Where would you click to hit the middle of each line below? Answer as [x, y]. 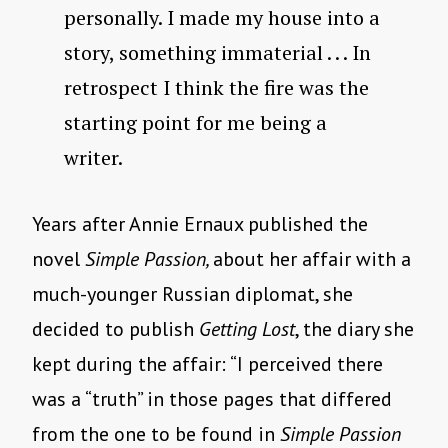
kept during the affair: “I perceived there [207, 364]
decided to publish [115, 329]
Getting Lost [247, 329]
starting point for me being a [195, 123]
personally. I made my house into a [222, 18]
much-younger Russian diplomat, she [192, 294]
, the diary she [354, 329]
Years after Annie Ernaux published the [200, 224]
